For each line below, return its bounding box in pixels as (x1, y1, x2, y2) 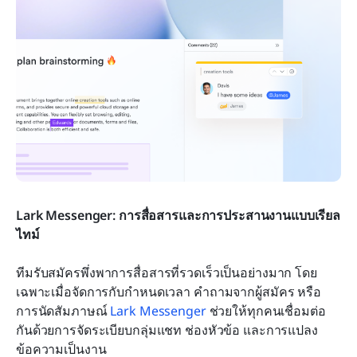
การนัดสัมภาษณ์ (16, 301, 111, 320)
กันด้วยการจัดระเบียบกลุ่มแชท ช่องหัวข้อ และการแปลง (16, 320, 318, 339)
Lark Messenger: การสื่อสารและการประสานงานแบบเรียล (16, 206, 341, 224)
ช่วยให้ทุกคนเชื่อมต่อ (206, 301, 326, 320)
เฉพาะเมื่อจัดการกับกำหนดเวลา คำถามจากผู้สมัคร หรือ (16, 282, 321, 300)
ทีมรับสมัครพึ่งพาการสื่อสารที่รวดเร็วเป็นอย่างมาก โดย (16, 263, 317, 281)
